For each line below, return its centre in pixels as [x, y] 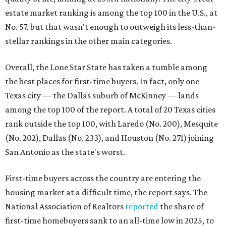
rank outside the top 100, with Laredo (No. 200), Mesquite [111, 124]
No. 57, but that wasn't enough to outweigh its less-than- [110, 27]
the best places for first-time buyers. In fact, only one [102, 81]
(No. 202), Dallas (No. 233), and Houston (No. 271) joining [109, 138]
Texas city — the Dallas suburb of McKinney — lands [102, 96]
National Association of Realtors [65, 207]
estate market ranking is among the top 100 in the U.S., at [111, 13]
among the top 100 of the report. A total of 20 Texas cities [110, 110]
